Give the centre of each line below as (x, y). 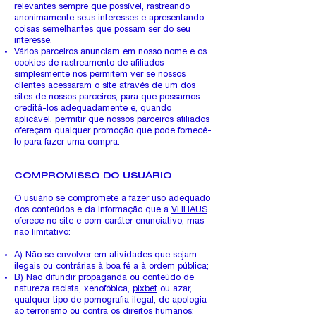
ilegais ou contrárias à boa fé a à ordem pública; (111, 267)
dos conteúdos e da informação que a (93, 211)
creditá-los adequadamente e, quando (93, 109)
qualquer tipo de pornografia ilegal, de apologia (110, 301)
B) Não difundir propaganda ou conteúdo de (104, 278)
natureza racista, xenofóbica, (73, 290)
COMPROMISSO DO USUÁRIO (93, 177)
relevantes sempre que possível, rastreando (102, 7)
